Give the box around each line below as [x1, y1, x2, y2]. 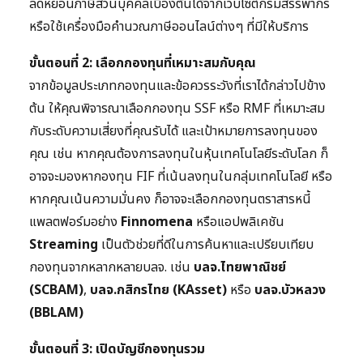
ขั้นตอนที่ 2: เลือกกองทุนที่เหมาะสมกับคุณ [29, 53, 256, 74]
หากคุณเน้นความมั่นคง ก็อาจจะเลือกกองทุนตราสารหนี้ [29, 190, 311, 210]
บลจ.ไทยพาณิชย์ [194, 258, 286, 278]
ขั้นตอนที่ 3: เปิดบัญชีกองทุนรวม [29, 340, 205, 360]
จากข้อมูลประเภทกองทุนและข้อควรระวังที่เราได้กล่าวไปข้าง [29, 76, 326, 96]
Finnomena [121, 212, 193, 233]
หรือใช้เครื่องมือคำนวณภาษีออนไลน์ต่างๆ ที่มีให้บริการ [29, 17, 309, 37]
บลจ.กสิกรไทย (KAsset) [90, 280, 227, 301]
